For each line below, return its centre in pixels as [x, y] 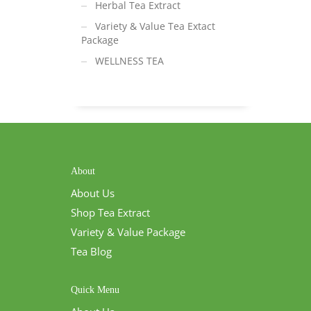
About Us [93, 193]
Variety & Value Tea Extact [155, 26]
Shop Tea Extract [110, 212]
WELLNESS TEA [129, 61]
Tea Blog [91, 251]
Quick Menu [95, 290]
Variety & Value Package [128, 232]
